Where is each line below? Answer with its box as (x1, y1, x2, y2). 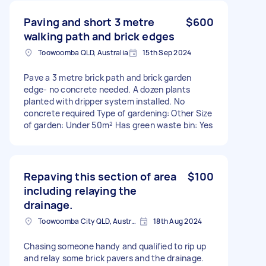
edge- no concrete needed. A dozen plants (24, 83, 190, 95)
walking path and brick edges (24, 28, 175, 43)
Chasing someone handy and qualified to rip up (24, 240, 207, 252)
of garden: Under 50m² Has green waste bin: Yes (24, 119, 213, 131)
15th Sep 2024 (142, 47, 192, 58)
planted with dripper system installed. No (24, 95, 185, 107)
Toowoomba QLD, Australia (38, 47, 128, 58)
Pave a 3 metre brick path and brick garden (24, 71, 192, 83)
